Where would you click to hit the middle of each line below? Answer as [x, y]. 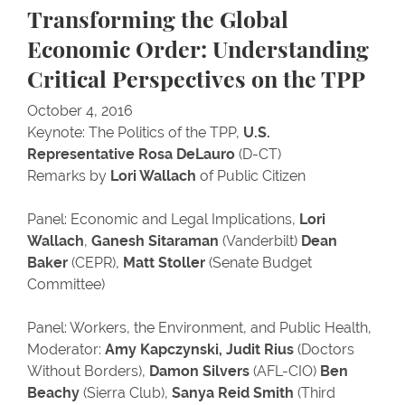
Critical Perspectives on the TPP [196, 81]
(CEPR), [95, 263]
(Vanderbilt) [260, 241]
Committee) [66, 284]
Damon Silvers [199, 371]
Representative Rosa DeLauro [131, 154]
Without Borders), [88, 371]
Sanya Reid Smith [233, 393]
